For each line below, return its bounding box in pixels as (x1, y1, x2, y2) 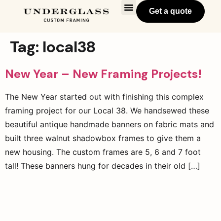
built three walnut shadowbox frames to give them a (5, 133, 201, 144)
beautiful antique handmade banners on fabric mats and (5, 119, 214, 130)
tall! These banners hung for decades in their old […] (5, 161, 200, 171)
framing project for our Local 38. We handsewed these (5, 106, 209, 116)
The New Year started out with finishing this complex (5, 92, 204, 102)
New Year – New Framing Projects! (5, 66, 202, 82)
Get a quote (148, 7, 192, 15)
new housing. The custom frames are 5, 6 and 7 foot (5, 147, 201, 157)
